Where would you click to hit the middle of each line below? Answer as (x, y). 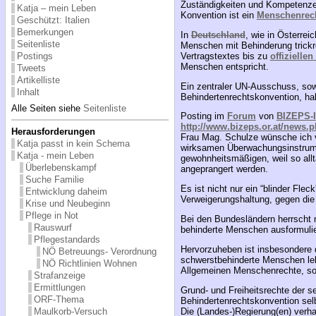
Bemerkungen (45, 32)
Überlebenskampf (61, 167)
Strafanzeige (59, 275)
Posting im (203, 116)
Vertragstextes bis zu (225, 56)
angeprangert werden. (224, 169)
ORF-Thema (59, 299)
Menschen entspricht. (224, 66)
